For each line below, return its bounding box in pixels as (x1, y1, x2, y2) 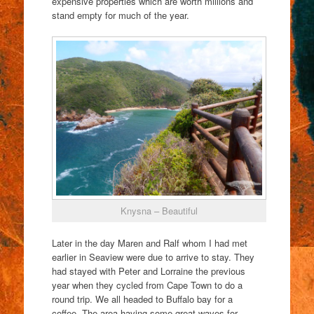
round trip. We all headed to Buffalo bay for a (51, 292, 233, 306)
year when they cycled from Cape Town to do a (51, 278, 243, 292)
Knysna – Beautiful (120, 204, 198, 218)
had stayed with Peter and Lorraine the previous (51, 264, 245, 278)
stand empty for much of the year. (51, 8, 189, 22)
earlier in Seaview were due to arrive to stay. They (51, 250, 254, 264)
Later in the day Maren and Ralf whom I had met (51, 235, 247, 250)
